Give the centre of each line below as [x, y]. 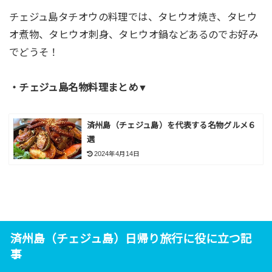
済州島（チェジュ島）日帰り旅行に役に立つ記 [131, 239]
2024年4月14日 [117, 154]
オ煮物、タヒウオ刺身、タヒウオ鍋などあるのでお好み [134, 35]
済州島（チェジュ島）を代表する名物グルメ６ [171, 125]
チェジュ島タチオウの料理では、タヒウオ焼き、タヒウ [133, 17]
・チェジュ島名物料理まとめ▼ [78, 88]
